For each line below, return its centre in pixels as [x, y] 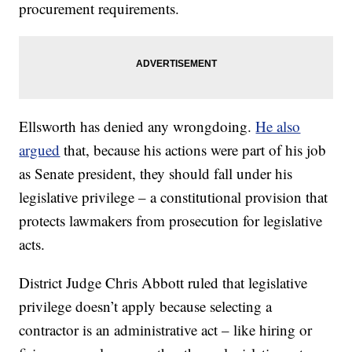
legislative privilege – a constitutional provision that [174, 197]
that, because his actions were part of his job [193, 150]
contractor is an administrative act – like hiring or [166, 330]
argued [40, 150]
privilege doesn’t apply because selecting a [146, 306]
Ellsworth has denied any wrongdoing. [137, 126]
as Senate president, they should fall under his [156, 174]
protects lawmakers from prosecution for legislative [171, 221]
